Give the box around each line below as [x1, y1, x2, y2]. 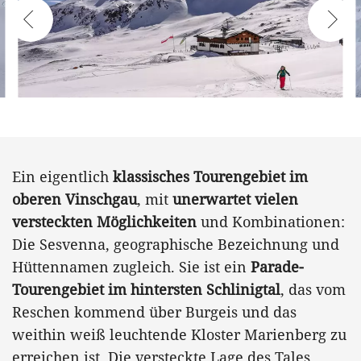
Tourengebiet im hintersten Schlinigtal [12, 279, 280, 299]
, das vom [280, 279, 346, 299]
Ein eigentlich [12, 166, 113, 186]
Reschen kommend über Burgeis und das [12, 301, 297, 322]
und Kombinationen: [197, 211, 345, 231]
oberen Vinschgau [12, 189, 137, 209]
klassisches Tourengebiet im [113, 166, 308, 186]
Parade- [251, 256, 304, 276]
